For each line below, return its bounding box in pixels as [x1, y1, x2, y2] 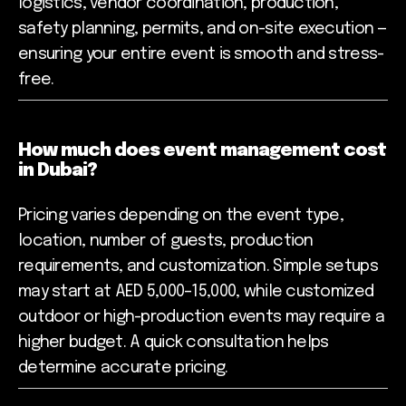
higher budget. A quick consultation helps [18, 334, 329, 352]
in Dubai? [18, 161, 97, 181]
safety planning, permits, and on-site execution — [18, 21, 387, 38]
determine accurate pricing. [18, 360, 228, 377]
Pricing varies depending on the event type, [18, 208, 344, 225]
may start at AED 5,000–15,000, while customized [18, 284, 374, 301]
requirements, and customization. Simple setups [18, 258, 378, 275]
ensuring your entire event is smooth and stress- [18, 46, 384, 63]
